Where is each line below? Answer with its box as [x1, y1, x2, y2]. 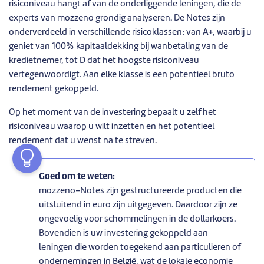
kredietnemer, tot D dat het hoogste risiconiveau [9, 56, 199, 65]
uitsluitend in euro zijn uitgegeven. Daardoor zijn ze [39, 200, 237, 210]
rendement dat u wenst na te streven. [9, 136, 157, 146]
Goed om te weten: [39, 172, 115, 181]
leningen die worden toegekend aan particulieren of [39, 243, 240, 252]
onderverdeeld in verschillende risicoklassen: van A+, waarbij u [9, 28, 252, 37]
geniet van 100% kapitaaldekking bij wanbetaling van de [9, 42, 228, 51]
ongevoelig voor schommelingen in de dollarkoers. [39, 214, 236, 224]
